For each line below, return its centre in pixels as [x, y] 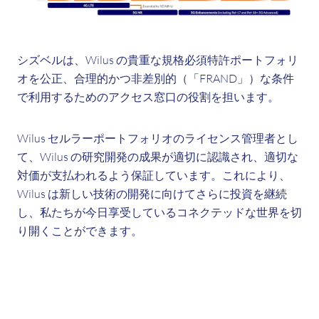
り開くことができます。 [82, 231]
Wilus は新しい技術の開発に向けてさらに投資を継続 [152, 194]
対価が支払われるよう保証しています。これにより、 [154, 175]
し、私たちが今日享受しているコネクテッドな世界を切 [159, 212]
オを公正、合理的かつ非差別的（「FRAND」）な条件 [156, 78]
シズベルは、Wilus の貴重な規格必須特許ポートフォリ [158, 60]
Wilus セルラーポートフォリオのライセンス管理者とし [158, 138]
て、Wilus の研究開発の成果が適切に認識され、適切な [158, 157]
